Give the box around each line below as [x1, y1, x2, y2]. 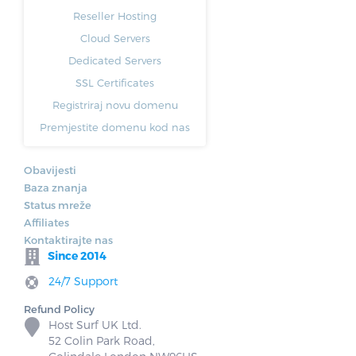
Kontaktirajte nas [24, 233, 113, 246]
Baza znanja [24, 180, 87, 194]
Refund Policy [24, 303, 95, 316]
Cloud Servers [79, 31, 150, 44]
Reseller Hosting [73, 9, 157, 22]
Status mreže [24, 198, 91, 211]
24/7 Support [45, 274, 118, 288]
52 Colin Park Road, [48, 334, 155, 348]
